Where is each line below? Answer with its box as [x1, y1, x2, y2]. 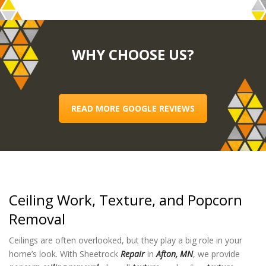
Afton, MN [156, 248, 193, 259]
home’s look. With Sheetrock [9, 248, 121, 259]
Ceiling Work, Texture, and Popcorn [9, 189, 242, 210]
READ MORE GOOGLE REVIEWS [71, 102, 195, 114]
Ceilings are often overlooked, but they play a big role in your [9, 235, 242, 246]
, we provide [193, 248, 240, 259]
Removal [9, 208, 65, 229]
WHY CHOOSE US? [72, 44, 194, 64]
